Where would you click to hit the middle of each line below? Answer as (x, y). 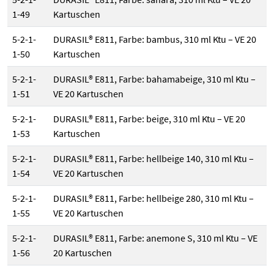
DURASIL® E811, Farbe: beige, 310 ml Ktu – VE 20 (149, 119)
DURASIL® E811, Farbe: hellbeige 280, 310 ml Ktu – (154, 198)
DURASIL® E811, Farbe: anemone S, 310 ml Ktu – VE (155, 238)
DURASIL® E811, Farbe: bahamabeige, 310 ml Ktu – (154, 79)
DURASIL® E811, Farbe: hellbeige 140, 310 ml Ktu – (154, 159)
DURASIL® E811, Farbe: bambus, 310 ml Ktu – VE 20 (155, 39)
